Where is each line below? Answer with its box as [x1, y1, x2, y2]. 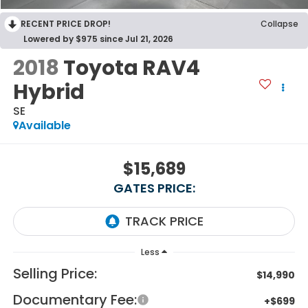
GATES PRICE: [113, 179, 195, 197]
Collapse [261, 17, 298, 30]
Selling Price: [12, 264, 97, 284]
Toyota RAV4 [63, 54, 200, 83]
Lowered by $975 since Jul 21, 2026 [23, 32, 173, 45]
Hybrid [12, 78, 85, 107]
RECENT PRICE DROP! [21, 17, 111, 30]
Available [18, 118, 71, 134]
